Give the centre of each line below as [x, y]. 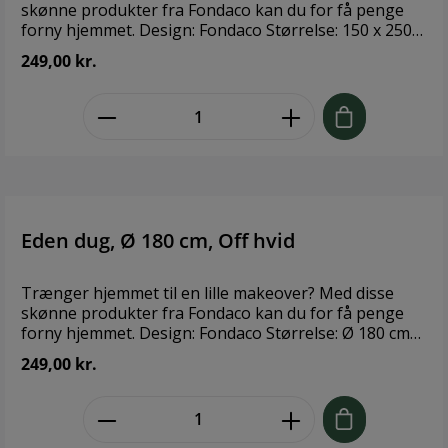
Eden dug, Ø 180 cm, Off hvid [158, 240]
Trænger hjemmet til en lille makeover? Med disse [207, 292]
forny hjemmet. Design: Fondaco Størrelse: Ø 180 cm [80, 332]
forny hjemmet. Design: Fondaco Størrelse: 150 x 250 [80, 30]
